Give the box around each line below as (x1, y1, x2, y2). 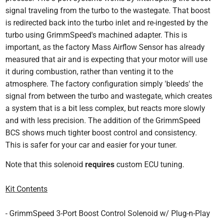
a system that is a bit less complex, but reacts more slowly (5, 103, 206, 113)
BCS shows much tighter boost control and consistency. (5, 128, 197, 137)
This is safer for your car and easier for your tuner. (5, 140, 177, 150)
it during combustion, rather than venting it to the (5, 66, 174, 76)
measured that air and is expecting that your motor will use (5, 54, 208, 64)
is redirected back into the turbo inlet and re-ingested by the (5, 18, 208, 27)
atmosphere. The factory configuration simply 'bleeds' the (5, 79, 203, 88)
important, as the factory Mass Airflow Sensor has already (5, 42, 205, 52)
